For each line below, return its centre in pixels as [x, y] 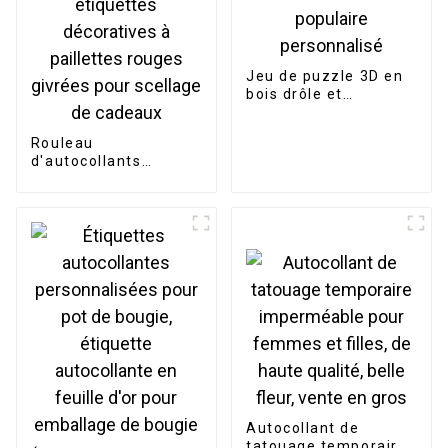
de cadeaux [75, 287]
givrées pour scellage [113, 269]
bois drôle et [294, 93]
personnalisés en [96, 179]
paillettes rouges [96, 251]
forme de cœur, [90, 197]
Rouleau [62, 143]
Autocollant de [302, 428]
